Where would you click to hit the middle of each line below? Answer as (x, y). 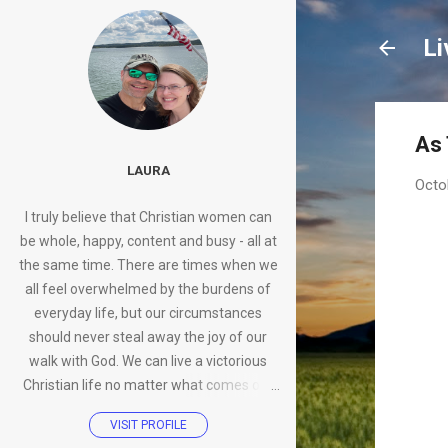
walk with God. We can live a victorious (148, 361)
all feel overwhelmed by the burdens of (148, 289)
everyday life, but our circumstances (148, 313)
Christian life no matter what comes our (148, 385)
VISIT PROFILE (148, 425)
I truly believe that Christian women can (148, 217)
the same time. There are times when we (148, 265)
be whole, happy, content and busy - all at (148, 241)
